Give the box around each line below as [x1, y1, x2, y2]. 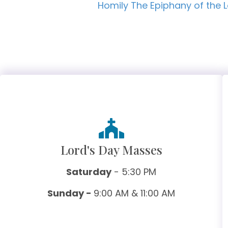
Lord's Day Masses [60, 141, 162, 158]
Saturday [66, 165, 112, 179]
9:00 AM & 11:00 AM [94, 187, 176, 200]
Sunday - [47, 187, 94, 200]
